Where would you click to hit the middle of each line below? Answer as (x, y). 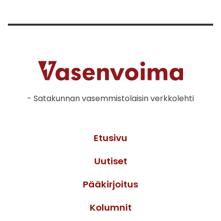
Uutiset (110, 161)
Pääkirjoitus (110, 184)
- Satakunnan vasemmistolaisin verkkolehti (110, 99)
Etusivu (110, 138)
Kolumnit (110, 208)
